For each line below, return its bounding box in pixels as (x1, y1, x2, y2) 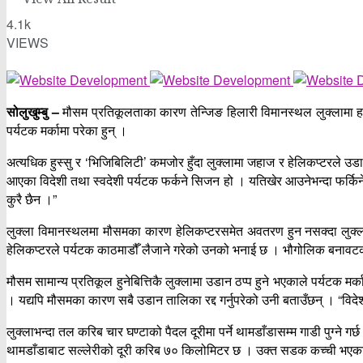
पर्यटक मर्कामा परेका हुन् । (6, 121, 127, 139)
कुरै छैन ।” (6, 190, 57, 208)
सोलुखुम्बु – (6, 102, 63, 121)
